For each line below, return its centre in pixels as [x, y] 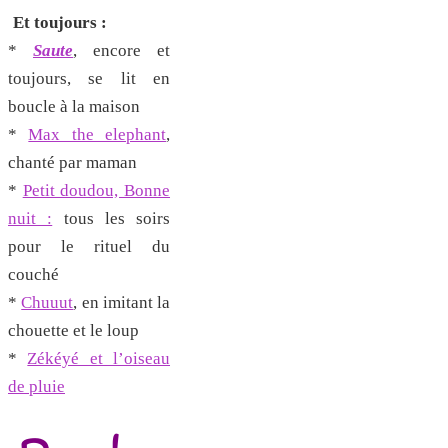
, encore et [121, 51]
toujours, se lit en [89, 79]
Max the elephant [97, 135]
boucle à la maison [74, 107]
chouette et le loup [73, 331]
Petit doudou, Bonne [96, 191]
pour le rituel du [89, 247]
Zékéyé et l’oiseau [99, 359]
